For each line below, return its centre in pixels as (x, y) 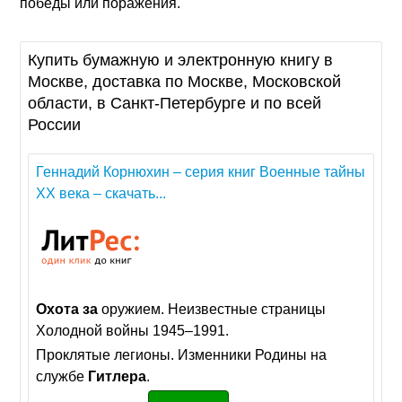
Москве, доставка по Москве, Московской (185, 82)
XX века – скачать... (101, 194)
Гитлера (118, 377)
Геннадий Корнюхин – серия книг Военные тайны (201, 172)
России (55, 125)
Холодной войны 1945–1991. (133, 331)
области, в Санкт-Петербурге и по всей (175, 104)
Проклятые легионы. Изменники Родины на (182, 355)
